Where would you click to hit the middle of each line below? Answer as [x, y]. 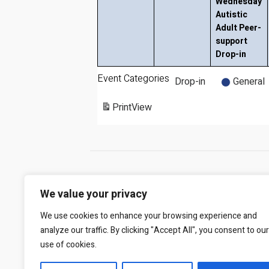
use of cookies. [68, 245]
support [231, 41]
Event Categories [133, 79]
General [249, 82]
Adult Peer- [238, 28]
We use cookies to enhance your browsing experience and [149, 216]
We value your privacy [94, 194]
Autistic [231, 15]
